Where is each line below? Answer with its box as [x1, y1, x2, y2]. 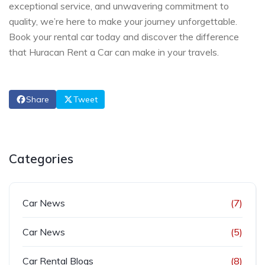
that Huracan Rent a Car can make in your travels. [9, 46, 219, 58]
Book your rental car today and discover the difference [9, 30, 239, 43]
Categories [9, 150, 73, 166]
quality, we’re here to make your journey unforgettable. [9, 15, 237, 27]
